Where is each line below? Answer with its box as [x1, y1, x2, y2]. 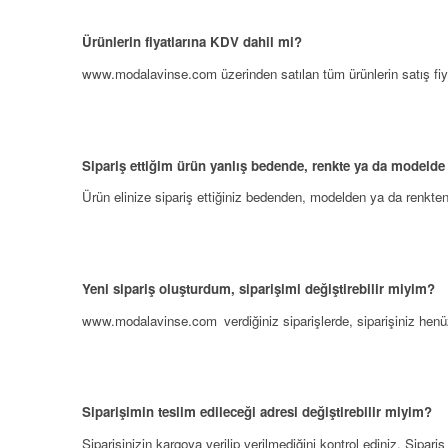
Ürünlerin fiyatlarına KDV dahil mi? [82, 32, 302, 52]
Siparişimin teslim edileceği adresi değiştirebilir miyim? [82, 401, 432, 421]
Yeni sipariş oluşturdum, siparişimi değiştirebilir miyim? [82, 278, 435, 298]
